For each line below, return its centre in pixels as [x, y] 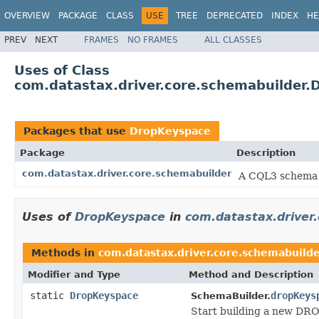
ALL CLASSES [233, 40]
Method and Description [251, 274]
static [50, 295]
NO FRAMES [153, 40]
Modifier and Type [74, 274]
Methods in [65, 252]
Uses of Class [62, 70]
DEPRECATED [235, 16]
